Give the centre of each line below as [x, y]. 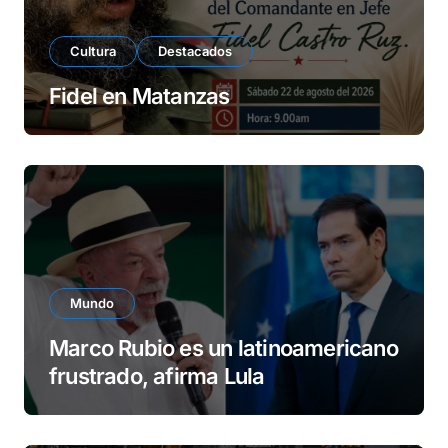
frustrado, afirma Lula [157, 376]
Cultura [93, 51]
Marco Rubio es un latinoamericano [223, 348]
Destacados [195, 51]
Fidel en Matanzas [139, 96]
